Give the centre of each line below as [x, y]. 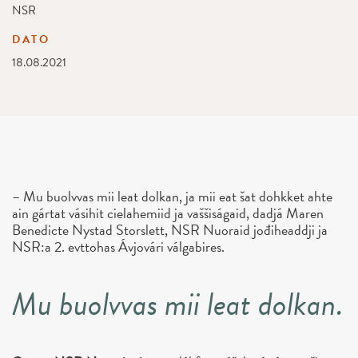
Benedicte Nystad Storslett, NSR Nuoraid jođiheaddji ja [170, 230]
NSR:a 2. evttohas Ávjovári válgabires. [118, 247]
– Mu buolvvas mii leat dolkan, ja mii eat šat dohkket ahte [172, 197]
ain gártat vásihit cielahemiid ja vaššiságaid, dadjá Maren [168, 213]
